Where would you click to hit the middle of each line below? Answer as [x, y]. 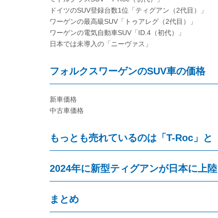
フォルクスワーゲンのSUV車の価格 [127, 71]
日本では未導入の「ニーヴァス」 [101, 44]
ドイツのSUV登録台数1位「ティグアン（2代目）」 [128, 10]
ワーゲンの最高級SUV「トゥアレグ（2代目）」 [123, 21]
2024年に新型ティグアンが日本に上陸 [133, 168]
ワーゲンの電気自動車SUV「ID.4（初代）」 [117, 33]
